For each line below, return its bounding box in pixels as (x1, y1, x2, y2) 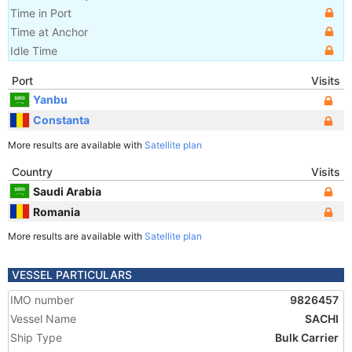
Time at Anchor (10, 25, 88, 38)
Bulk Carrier (275, 331, 339, 344)
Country (12, 165, 53, 178)
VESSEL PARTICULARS (12, 268, 132, 281)
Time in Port (10, 6, 71, 20)
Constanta (33, 112, 90, 126)
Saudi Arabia (33, 184, 101, 198)
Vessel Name (10, 312, 76, 325)
